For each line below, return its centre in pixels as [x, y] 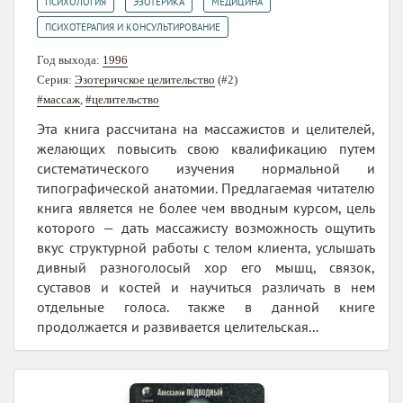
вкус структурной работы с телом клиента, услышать [206, 248]
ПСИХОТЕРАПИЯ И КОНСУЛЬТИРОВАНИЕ [133, 27]
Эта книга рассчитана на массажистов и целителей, [206, 129]
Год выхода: [70, 60]
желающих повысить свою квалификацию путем [206, 149]
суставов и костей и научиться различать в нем [206, 287]
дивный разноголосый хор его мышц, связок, [206, 268]
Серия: [56, 80]
